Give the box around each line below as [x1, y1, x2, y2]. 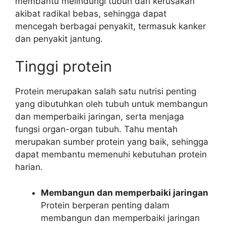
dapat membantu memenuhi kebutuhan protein [15, 149, 207, 159]
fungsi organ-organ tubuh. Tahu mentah [15, 124, 178, 134]
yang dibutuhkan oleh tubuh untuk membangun [15, 99, 208, 109]
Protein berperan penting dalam [41, 200, 169, 210]
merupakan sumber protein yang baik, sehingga [15, 137, 208, 147]
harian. [15, 162, 43, 172]
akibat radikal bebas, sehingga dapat [15, 8, 166, 19]
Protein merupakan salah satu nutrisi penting [15, 86, 196, 96]
